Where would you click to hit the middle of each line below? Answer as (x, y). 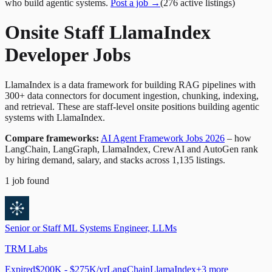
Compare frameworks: (52, 138)
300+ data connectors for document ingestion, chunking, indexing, (132, 95)
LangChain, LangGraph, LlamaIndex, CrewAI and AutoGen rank (131, 149)
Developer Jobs (68, 55)
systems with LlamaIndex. (55, 117)
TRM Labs (26, 248)
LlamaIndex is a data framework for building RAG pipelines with (130, 84)
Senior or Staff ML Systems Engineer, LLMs (91, 228)
